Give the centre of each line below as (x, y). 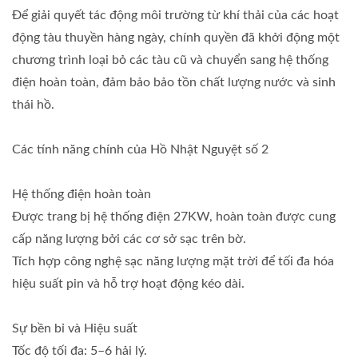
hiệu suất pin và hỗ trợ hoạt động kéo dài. (128, 284)
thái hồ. (33, 105)
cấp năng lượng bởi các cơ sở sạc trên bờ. (129, 239)
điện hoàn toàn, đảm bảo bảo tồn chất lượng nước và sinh (174, 83)
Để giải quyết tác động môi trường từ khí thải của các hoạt (175, 16)
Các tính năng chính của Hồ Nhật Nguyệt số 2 (140, 150)
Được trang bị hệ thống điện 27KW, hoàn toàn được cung (174, 217)
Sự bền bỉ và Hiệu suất (75, 329)
